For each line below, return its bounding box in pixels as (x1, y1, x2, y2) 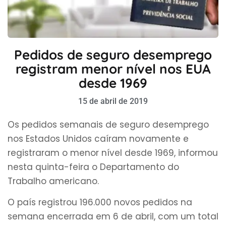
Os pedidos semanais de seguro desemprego (8, 118, 209, 131)
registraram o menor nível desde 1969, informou (8, 146, 218, 159)
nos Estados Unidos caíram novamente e (8, 132, 189, 145)
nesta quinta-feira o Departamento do (8, 160, 179, 173)
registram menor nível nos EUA (15, 60, 211, 77)
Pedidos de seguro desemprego (14, 46, 212, 63)
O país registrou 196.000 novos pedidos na (8, 196, 192, 209)
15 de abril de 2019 (78, 96, 148, 106)
